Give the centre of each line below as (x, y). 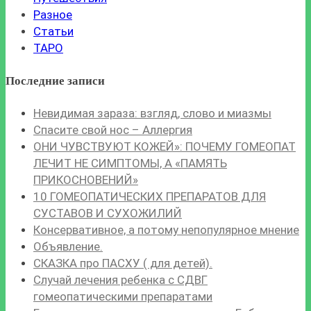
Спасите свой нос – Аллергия (113, 129)
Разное (53, 15)
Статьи (53, 32)
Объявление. (68, 246)
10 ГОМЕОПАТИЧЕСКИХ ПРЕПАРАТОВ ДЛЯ (150, 196)
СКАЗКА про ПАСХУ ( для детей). (123, 263)
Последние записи (55, 81)
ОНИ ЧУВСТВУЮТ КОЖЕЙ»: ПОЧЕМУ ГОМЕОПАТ (165, 146)
